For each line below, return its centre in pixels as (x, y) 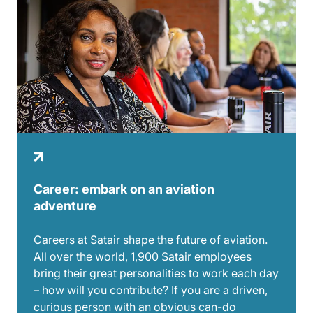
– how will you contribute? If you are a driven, (151, 290)
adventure (65, 205)
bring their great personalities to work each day (156, 273)
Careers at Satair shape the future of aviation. (151, 239)
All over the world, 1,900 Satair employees (143, 256)
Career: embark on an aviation (124, 189)
